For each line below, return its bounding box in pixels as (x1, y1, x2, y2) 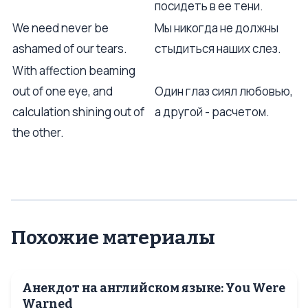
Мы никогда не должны (155, 20, 278, 36)
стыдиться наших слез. (155, 41, 281, 56)
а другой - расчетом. (155, 104, 269, 120)
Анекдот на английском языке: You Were (22, 280, 285, 296)
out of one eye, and (12, 83, 113, 99)
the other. (12, 124, 64, 140)
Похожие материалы (11, 226, 215, 249)
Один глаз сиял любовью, (155, 83, 293, 99)
